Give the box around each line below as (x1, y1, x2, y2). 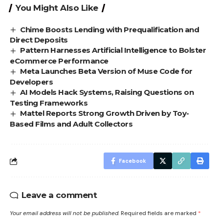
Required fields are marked (121, 209, 198, 218)
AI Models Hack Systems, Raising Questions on (20, 88, 194, 97)
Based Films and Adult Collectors (10, 119, 132, 129)
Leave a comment (21, 190, 97, 200)
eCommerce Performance (10, 56, 109, 66)
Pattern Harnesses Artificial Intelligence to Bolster (20, 45, 206, 55)
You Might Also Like (16, 2, 98, 13)
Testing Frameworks (10, 98, 88, 108)
